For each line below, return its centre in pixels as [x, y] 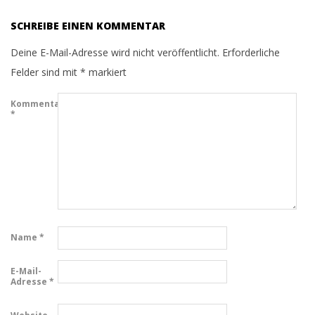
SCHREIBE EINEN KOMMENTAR [88, 25]
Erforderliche [251, 52]
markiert [106, 72]
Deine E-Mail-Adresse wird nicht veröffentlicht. [115, 52]
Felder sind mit [45, 72]
